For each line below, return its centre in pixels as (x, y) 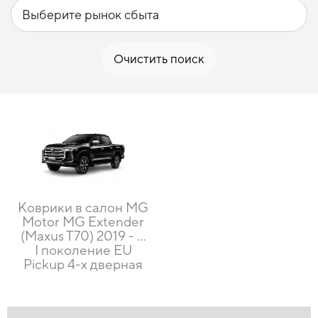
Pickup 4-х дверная (83, 264)
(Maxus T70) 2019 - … (83, 236)
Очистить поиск (159, 59)
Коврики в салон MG (83, 208)
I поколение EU (83, 250)
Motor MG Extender (83, 222)
